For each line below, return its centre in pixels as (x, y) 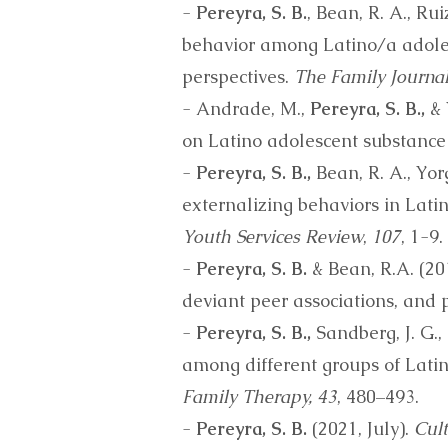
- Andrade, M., (246, 108)
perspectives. (238, 76)
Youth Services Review (272, 236)
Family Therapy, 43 (259, 396)
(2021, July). (360, 428)
